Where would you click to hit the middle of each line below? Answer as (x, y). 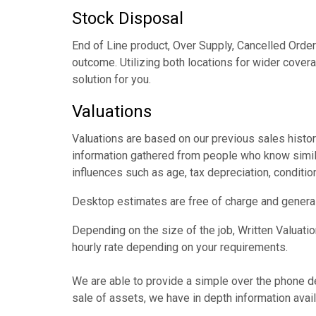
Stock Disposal (128, 18)
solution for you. (111, 79)
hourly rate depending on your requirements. (180, 247)
